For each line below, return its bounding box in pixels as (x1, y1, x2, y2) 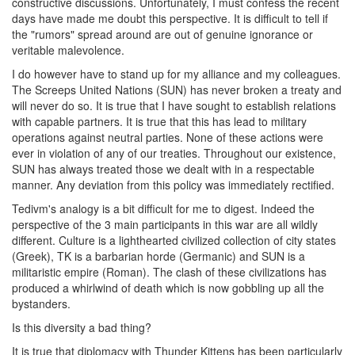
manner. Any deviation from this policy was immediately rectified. (12, 177, 334, 193)
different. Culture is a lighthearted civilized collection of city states (12, 232, 336, 249)
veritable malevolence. (12, 42, 124, 59)
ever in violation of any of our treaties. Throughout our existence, (12, 145, 336, 162)
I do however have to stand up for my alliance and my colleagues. (12, 66, 341, 82)
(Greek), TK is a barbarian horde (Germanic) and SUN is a (12, 248, 305, 265)
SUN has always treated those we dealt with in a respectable (12, 161, 315, 177)
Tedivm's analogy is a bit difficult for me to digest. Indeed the (12, 200, 315, 217)
